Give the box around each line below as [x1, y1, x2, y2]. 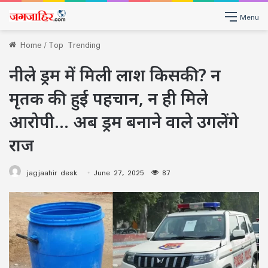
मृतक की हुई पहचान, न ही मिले [9, 87, 208, 109]
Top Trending [48, 36, 100, 53]
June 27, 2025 [93, 165, 144, 180]
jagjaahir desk [26, 165, 77, 180]
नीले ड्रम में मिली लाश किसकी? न [9, 63, 221, 86]
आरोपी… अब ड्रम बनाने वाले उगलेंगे [9, 110, 239, 133]
